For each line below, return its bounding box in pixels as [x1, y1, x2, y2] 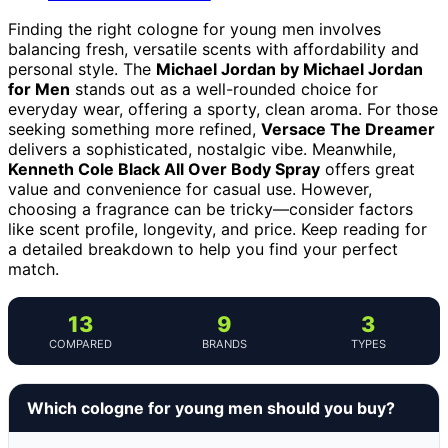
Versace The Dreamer [261, 118, 435, 139]
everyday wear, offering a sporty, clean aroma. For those [8, 98, 438, 119]
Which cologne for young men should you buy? [27, 397, 395, 418]
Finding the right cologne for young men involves [8, 18, 381, 39]
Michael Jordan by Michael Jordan [156, 58, 423, 79]
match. [8, 258, 59, 279]
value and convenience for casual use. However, [8, 178, 372, 199]
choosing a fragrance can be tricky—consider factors [8, 198, 413, 219]
